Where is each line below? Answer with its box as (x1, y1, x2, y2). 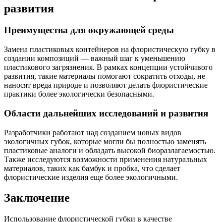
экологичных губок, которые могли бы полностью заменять (4, 137, 206, 146)
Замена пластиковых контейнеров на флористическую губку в (4, 45, 216, 54)
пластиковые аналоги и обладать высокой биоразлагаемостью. (4, 146, 216, 155)
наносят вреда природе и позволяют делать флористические (4, 81, 208, 90)
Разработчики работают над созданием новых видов (4, 128, 181, 137)
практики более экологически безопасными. (4, 90, 154, 99)
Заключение (4, 191, 70, 205)
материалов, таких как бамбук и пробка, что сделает (4, 164, 180, 172)
